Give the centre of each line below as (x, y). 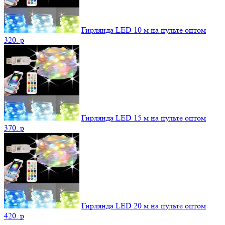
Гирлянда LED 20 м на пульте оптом (144, 205)
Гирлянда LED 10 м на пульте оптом (144, 30)
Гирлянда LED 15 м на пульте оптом (144, 118)
